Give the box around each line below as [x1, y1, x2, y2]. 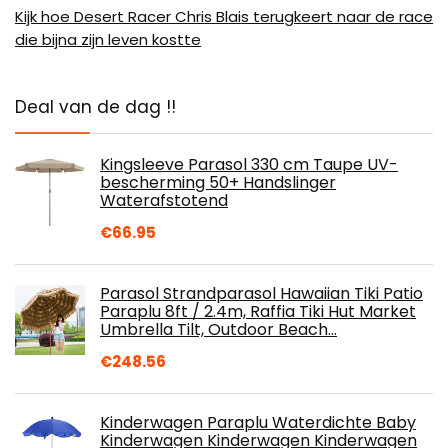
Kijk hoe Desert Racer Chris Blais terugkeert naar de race [15, 5, 433, 27]
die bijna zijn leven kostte [15, 28, 201, 50]
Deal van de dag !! [15, 94, 176, 119]
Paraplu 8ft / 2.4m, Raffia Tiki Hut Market [100, 299, 416, 323]
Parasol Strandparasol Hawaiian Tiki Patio [100, 281, 423, 305]
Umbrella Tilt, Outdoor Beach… [100, 317, 337, 341]
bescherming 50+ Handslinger [100, 170, 336, 194]
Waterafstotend [100, 188, 228, 212]
